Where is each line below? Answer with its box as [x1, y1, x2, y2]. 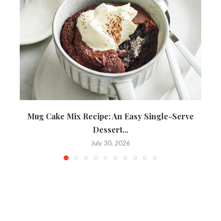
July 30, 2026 [91, 139, 130, 147]
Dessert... [93, 124, 128, 135]
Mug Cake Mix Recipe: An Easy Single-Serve [27, 111, 194, 122]
